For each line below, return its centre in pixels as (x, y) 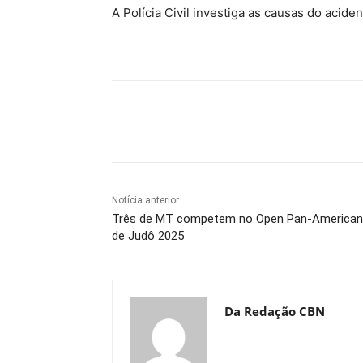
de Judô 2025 (148, 235)
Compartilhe (178, 122)
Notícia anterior (145, 200)
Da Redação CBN (275, 311)
